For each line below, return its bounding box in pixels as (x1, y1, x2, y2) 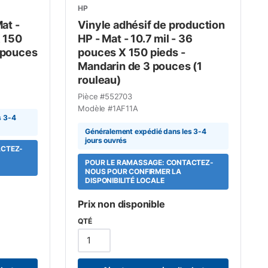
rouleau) (78, 73, 121, 86)
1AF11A (112, 103, 138, 113)
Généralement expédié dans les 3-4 (85, 127, 206, 136)
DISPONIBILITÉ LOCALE (85, 176, 165, 185)
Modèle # (78, 103, 112, 113)
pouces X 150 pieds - (78, 45, 185, 59)
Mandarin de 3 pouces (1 (78, 59, 202, 72)
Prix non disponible (78, 197, 165, 210)
